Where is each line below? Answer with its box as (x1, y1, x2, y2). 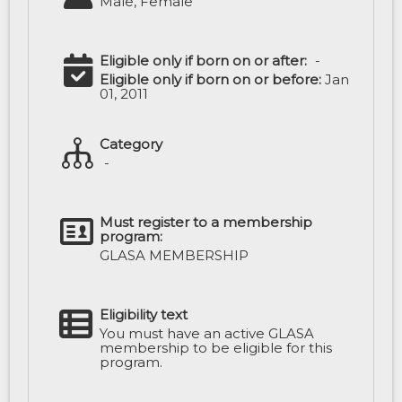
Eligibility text (99, 306, 188, 324)
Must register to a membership (100, 214, 313, 232)
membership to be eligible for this (99, 339, 332, 357)
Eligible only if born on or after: (100, 52, 308, 70)
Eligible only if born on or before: (100, 71, 322, 89)
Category (100, 135, 163, 153)
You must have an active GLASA (99, 325, 314, 343)
